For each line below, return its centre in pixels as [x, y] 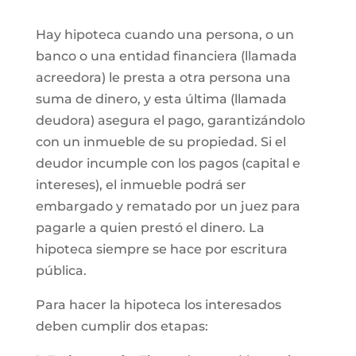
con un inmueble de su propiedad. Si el [161, 142]
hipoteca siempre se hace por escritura [161, 249]
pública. [61, 271]
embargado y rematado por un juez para [168, 206]
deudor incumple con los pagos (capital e [168, 163]
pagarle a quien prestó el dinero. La [150, 228]
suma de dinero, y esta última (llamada [161, 99]
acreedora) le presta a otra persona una [163, 77]
